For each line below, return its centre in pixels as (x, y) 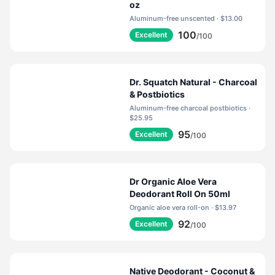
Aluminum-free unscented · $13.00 (232, 18)
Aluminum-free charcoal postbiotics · (189, 108)
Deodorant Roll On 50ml (180, 194)
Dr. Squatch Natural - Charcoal (194, 82)
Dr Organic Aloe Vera (173, 181)
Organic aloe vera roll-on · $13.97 (226, 207)
